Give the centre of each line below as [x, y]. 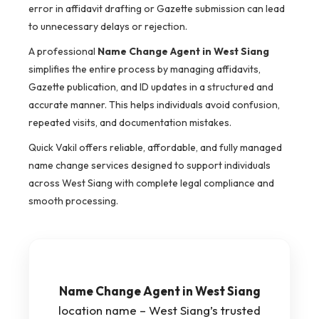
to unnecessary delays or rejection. [108, 27]
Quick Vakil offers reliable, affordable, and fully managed [155, 148]
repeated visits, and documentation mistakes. [130, 123]
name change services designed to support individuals [150, 166]
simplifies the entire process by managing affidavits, [145, 69]
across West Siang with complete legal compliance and [151, 183]
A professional [63, 52]
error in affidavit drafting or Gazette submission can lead [157, 9]
